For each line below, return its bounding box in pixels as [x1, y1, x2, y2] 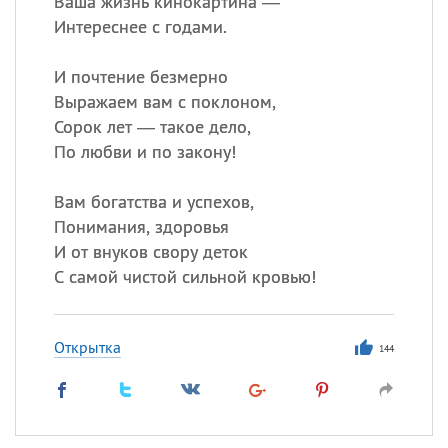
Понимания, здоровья [53, 215, 229, 238]
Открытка [53, 337, 121, 357]
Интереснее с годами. [53, 15, 227, 38]
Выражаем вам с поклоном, [53, 90, 276, 113]
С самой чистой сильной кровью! [53, 265, 316, 288]
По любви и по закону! [53, 140, 236, 163]
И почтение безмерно [53, 65, 228, 88]
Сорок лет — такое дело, [53, 115, 251, 138]
